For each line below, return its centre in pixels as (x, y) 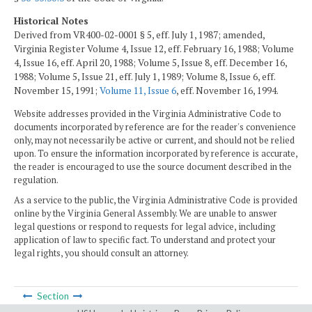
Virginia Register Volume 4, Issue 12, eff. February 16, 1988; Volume (154, 49)
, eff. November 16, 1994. (227, 91)
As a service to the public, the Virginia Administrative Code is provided (156, 201)
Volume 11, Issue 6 (138, 91)
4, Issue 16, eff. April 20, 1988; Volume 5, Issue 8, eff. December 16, (150, 63)
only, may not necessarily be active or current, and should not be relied (154, 140)
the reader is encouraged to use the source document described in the (153, 167)
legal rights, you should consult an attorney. (101, 253)
